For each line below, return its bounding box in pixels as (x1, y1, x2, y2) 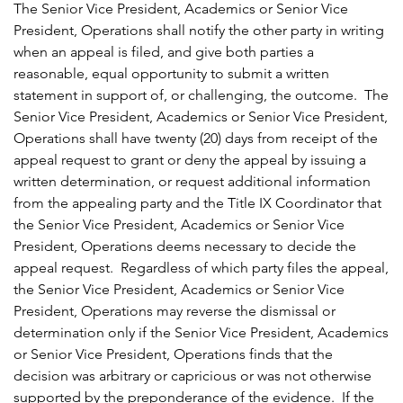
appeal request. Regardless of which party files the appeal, (13, 259, 389, 277)
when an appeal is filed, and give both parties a (13, 43, 314, 61)
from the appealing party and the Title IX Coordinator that (13, 194, 381, 212)
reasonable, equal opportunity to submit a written (13, 65, 329, 83)
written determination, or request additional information (13, 173, 371, 191)
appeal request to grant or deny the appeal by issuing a (13, 151, 366, 169)
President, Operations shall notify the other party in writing (13, 22, 384, 40)
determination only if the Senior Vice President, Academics (13, 324, 389, 342)
